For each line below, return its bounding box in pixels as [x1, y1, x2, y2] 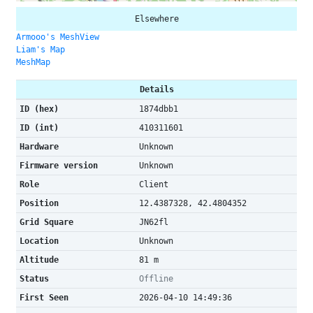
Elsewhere [134, 14, 179, 24]
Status [19, 274, 49, 284]
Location [19, 236, 59, 246]
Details [139, 85, 174, 94]
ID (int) [19, 123, 59, 133]
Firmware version [19, 161, 98, 170]
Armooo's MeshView [16, 32, 99, 42]
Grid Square [19, 217, 73, 227]
